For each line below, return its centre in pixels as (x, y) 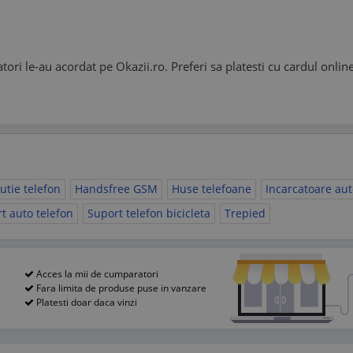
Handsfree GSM (116, 189)
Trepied (245, 213)
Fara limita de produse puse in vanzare (120, 288)
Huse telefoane (212, 189)
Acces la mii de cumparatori (96, 274)
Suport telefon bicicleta (149, 213)
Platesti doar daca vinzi (85, 302)
